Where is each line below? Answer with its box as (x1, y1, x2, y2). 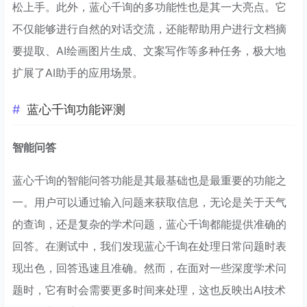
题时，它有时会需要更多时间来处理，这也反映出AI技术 (12, 282, 286, 297)
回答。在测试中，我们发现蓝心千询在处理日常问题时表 (12, 238, 286, 253)
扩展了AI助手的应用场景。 (12, 65, 143, 79)
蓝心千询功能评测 (27, 101, 125, 116)
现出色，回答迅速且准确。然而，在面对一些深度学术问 (12, 260, 286, 275)
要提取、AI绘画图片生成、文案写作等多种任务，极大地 (12, 43, 286, 58)
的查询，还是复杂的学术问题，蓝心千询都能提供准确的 (12, 217, 286, 231)
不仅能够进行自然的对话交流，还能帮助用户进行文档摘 (12, 21, 286, 36)
